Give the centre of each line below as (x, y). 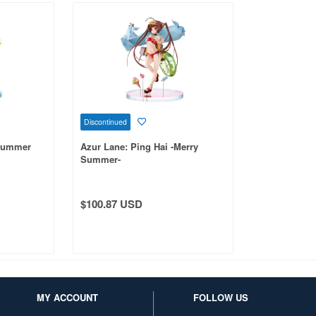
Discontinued (105, 121)
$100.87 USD (111, 203)
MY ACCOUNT (67, 297)
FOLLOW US (221, 297)
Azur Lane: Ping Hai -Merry (139, 146)
